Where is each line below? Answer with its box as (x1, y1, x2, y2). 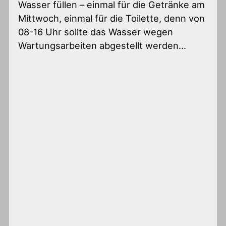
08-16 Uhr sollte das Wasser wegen (18, 26, 174, 38)
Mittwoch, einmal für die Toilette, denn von (18, 13, 205, 24)
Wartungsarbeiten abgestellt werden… (18, 40, 187, 51)
